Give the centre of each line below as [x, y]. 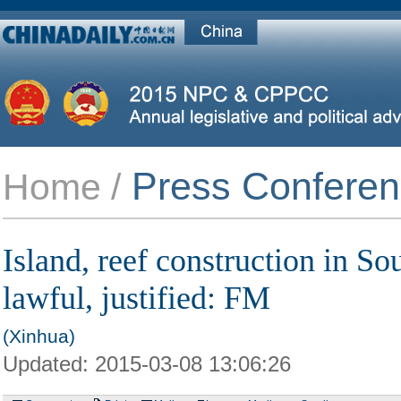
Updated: [45, 364]
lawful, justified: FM [136, 298]
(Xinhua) [38, 336]
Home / [61, 187]
